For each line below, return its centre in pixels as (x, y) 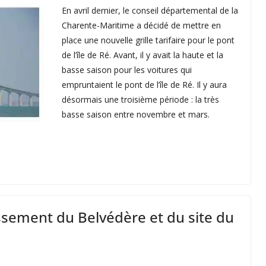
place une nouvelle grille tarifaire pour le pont (148, 40)
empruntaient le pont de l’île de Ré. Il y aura (144, 85)
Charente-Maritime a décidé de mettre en (141, 25)
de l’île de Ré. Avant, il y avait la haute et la (142, 55)
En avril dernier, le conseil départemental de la (150, 10)
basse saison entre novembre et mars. (136, 114)
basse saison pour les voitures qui (127, 70)
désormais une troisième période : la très (140, 99)
